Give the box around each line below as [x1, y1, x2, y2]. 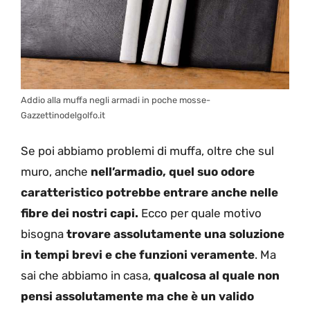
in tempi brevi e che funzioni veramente [21, 248, 255, 262]
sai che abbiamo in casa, [21, 268, 151, 283]
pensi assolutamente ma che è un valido [21, 289, 254, 304]
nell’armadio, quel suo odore [88, 165, 255, 179]
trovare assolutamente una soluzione [64, 227, 284, 241]
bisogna [21, 227, 64, 241]
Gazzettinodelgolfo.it [21, 109, 105, 120]
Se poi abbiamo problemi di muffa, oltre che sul [21, 144, 274, 158]
